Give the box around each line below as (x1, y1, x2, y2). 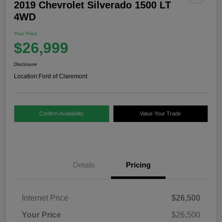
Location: (14, 72, 39, 80)
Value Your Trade (140, 110, 181, 116)
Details (72, 160, 95, 169)
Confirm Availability (39, 110, 84, 116)
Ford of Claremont (39, 72, 87, 80)
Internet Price (22, 193, 68, 202)
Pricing (126, 160, 151, 169)
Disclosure (14, 61, 37, 67)
